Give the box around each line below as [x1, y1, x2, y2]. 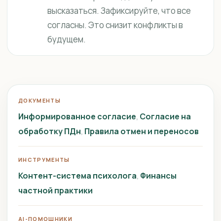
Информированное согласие [18, 111, 136, 122]
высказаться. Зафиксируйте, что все [47, 5, 191, 16]
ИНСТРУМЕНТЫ [18, 156, 70, 163]
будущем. [47, 34, 86, 45]
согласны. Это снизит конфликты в [47, 19, 183, 31]
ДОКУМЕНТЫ [18, 97, 61, 104]
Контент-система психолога [18, 170, 137, 181]
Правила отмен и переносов [84, 126, 199, 137]
